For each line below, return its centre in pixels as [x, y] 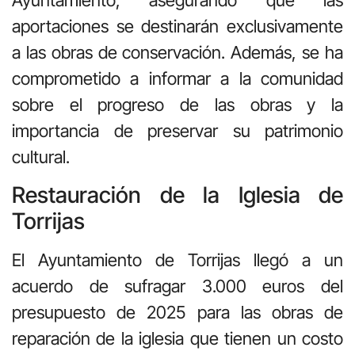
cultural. [41, 157]
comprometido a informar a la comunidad [177, 79]
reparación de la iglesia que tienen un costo [177, 338]
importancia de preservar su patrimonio [177, 131]
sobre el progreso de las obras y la [177, 105]
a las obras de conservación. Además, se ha [177, 53]
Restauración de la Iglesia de [177, 195]
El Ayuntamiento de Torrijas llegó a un [177, 260]
